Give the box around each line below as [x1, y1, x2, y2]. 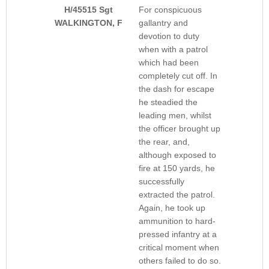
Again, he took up [139, 203, 205, 213]
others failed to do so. [139, 256, 221, 266]
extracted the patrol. [139, 190, 215, 200]
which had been [139, 58, 199, 68]
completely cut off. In [139, 71, 217, 81]
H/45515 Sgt [64, 5, 113, 15]
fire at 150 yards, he [139, 163, 215, 174]
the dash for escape [139, 84, 214, 94]
